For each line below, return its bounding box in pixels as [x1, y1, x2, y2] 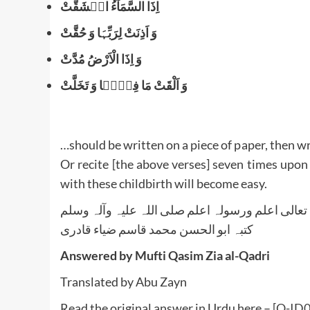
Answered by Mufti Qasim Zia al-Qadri [60, 247, 270, 263]
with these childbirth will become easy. [60, 175, 267, 191]
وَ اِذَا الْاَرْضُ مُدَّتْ [60, 51, 142, 66]
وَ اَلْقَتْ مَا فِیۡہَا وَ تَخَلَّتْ [60, 77, 188, 93]
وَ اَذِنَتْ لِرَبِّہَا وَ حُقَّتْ [60, 24, 157, 40]
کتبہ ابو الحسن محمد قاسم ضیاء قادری [60, 221, 253, 237]
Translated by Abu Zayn [60, 273, 187, 289]
